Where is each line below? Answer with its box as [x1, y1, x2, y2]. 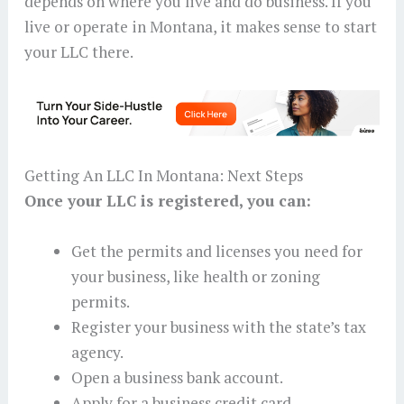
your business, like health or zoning [70, 265, 320, 287]
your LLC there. [23, 41, 136, 63]
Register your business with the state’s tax [70, 316, 366, 337]
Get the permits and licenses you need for [70, 240, 363, 262]
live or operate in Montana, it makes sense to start [23, 16, 377, 38]
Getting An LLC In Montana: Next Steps [23, 165, 303, 186]
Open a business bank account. [70, 366, 283, 388]
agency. [70, 341, 124, 363]
